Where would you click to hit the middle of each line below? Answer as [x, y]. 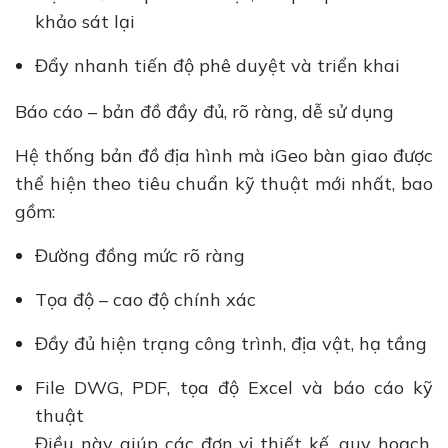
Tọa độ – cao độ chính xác [148, 300]
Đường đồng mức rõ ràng [142, 256]
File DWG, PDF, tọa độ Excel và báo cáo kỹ [234, 388]
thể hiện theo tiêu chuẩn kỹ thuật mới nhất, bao [224, 184]
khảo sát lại [87, 21]
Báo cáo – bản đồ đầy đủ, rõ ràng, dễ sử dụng [209, 112]
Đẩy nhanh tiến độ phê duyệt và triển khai [222, 65]
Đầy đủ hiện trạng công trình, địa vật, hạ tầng [233, 344]
